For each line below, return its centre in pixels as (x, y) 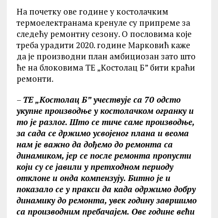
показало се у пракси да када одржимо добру (106, 189)
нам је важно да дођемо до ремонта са (94, 144)
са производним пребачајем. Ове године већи (105, 211)
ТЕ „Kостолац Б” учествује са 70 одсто (101, 100)
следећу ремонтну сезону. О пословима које (104, 34)
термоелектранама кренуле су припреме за (103, 23)
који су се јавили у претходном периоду (95, 167)
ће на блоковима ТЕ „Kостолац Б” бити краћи (106, 67)
